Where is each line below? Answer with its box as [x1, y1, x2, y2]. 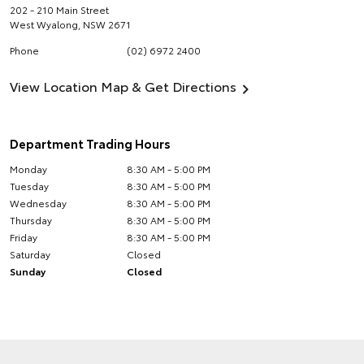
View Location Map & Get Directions [10, 76, 236, 95]
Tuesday [10, 179, 49, 193]
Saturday [10, 247, 50, 261]
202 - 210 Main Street [10, 2, 109, 16]
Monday [10, 162, 47, 175]
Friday [10, 230, 37, 244]
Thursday [10, 213, 52, 227]
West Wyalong [10, 17, 78, 31]
